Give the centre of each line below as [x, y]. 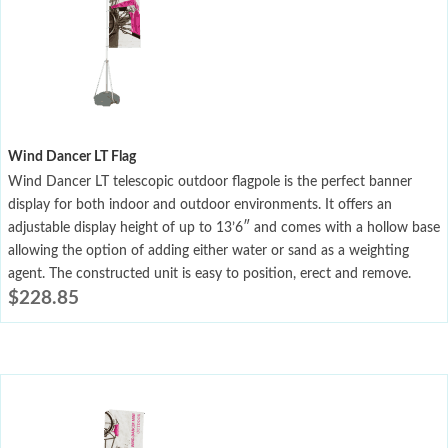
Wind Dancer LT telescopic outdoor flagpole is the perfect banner [210, 181]
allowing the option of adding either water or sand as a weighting [208, 250]
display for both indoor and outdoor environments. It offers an [200, 204]
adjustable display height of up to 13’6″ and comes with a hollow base [224, 227]
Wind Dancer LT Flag [72, 156]
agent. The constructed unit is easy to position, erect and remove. [209, 273]
